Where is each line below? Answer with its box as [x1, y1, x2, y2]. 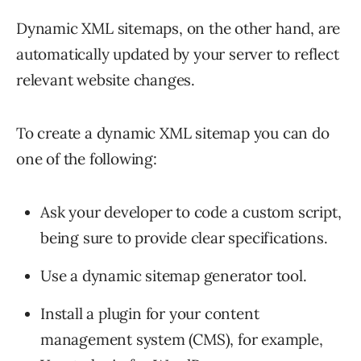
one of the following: [16, 148, 157, 168]
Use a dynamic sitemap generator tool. [40, 265, 307, 285]
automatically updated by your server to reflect [16, 44, 339, 64]
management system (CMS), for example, [40, 329, 323, 349]
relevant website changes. [16, 69, 196, 89]
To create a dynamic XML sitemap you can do [16, 122, 330, 143]
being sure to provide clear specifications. [40, 227, 328, 247]
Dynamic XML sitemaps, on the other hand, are [16, 18, 341, 38]
